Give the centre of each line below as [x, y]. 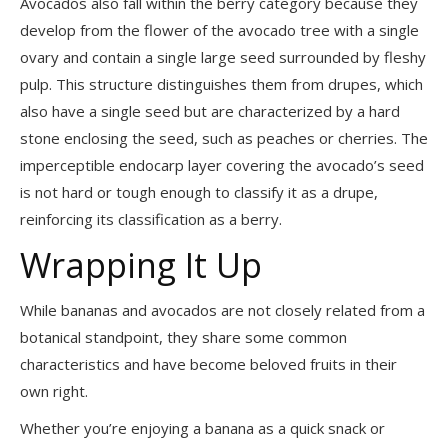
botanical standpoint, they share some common [183, 337]
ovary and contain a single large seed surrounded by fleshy [223, 57]
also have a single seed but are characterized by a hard [210, 111]
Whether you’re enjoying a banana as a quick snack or [202, 428]
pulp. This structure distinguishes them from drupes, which [221, 84]
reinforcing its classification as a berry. [151, 219]
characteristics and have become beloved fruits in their [208, 364]
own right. [56, 391]
